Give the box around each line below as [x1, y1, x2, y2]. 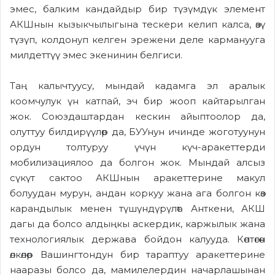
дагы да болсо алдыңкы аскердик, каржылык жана [10, 217, 265, 230]
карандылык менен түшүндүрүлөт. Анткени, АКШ [10, 202, 265, 214]
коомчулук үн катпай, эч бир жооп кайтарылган [10, 95, 265, 107]
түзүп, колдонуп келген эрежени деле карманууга [10, 33, 265, 45]
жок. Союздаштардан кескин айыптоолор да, [10, 110, 265, 122]
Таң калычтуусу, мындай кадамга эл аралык [10, 79, 265, 91]
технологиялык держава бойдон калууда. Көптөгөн [10, 233, 265, 245]
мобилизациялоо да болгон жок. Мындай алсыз [10, 156, 265, 168]
